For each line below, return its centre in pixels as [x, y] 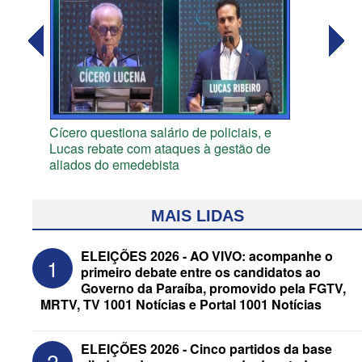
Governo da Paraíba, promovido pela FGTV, [213, 288]
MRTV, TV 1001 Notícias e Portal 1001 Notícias [181, 305]
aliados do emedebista [114, 165]
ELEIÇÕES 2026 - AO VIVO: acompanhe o [207, 256]
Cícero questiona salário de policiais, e [160, 133]
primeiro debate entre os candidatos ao [201, 272]
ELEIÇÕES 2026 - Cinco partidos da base [206, 349]
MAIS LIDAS [197, 216]
